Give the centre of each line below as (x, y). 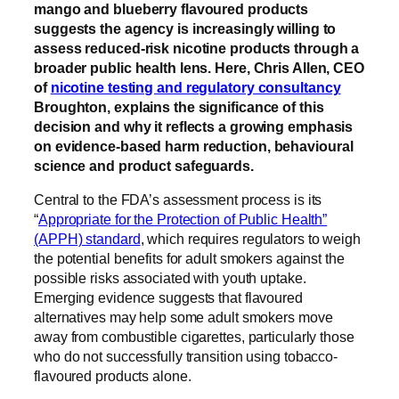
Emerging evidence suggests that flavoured (168, 298)
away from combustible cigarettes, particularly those (194, 337)
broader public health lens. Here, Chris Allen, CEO (199, 68)
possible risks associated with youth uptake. (170, 278)
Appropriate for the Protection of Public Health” (183, 220)
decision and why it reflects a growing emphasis (194, 127)
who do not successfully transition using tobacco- (186, 357)
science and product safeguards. (144, 166)
